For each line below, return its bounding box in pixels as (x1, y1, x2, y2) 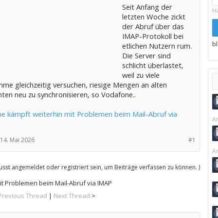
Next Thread (54, 191, 91, 200)
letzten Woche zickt (122, 12, 185, 21)
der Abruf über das (122, 21, 184, 31)
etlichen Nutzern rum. (122, 41, 192, 51)
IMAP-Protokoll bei (122, 31, 183, 41)
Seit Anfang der (122, 2, 172, 12)
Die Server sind (122, 51, 171, 60)
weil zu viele (122, 70, 160, 80)
